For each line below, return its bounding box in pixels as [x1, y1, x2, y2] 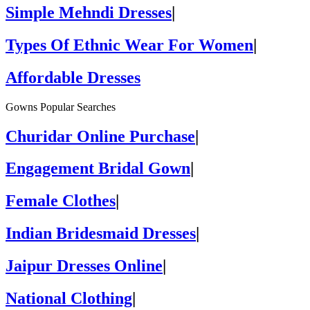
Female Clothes [6, 192, 116, 210]
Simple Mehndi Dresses [6, 3, 172, 21]
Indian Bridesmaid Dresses [6, 224, 196, 243]
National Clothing [6, 289, 132, 308]
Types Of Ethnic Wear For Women [6, 35, 253, 54]
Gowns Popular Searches [6, 100, 116, 113]
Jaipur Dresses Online [6, 257, 163, 275]
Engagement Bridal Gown [6, 159, 190, 178]
